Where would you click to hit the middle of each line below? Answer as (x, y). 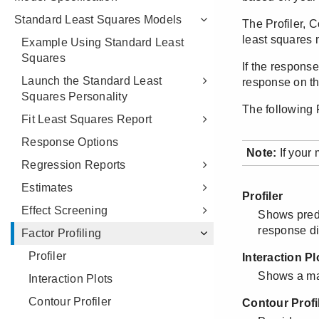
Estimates (47, 188)
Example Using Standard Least (103, 42)
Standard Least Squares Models (98, 20)
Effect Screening (64, 210)
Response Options (70, 142)
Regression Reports (74, 165)
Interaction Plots (71, 279)
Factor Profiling (61, 233)
